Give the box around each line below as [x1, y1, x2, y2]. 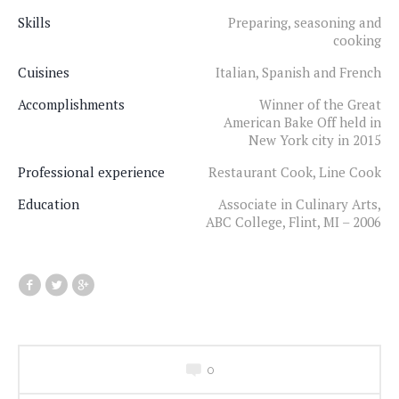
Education [18, 195, 79, 213]
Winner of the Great [259, 95, 381, 113]
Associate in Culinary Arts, [218, 195, 381, 213]
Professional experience [18, 163, 165, 181]
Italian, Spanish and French [216, 63, 381, 81]
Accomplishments [18, 95, 125, 113]
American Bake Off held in [224, 113, 381, 131]
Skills [18, 13, 51, 31]
